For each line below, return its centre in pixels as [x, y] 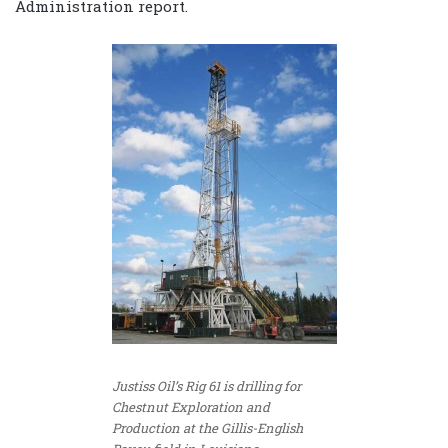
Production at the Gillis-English [207, 427]
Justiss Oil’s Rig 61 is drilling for [206, 385]
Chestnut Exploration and [190, 406]
